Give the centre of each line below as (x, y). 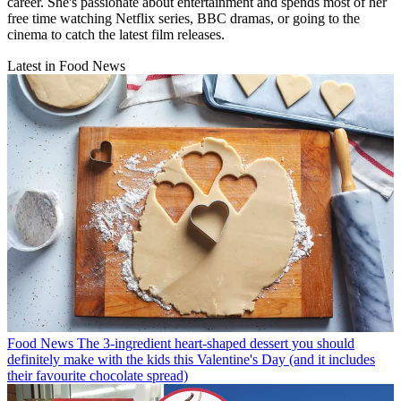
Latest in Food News (66, 66)
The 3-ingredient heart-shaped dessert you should (216, 344)
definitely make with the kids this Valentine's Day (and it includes (191, 360)
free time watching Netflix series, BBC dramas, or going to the (183, 19)
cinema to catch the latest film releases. (118, 35)
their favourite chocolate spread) (98, 376)
